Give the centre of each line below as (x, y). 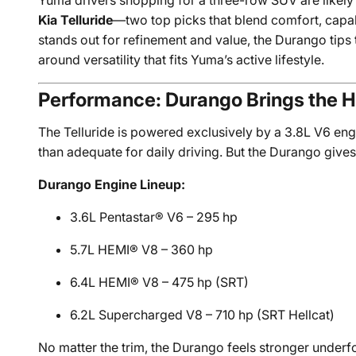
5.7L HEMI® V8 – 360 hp (142, 250)
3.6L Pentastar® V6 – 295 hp (154, 217)
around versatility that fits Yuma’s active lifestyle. (182, 60)
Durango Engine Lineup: (112, 184)
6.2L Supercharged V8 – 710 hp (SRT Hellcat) (203, 315)
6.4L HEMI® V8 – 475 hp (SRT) (160, 282)
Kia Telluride (76, 20)
